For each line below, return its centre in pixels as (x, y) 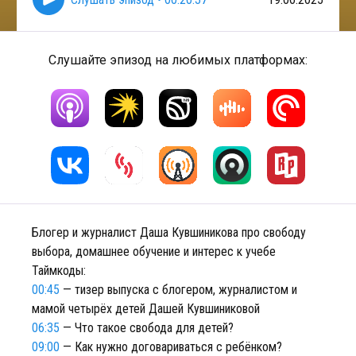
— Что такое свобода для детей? (147, 328)
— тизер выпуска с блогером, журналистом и (178, 290)
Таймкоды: (59, 271)
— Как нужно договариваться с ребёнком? (171, 347)
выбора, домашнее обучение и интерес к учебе (154, 252)
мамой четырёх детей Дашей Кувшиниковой (146, 309)
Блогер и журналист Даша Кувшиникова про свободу (169, 232)
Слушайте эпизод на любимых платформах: (178, 60)
